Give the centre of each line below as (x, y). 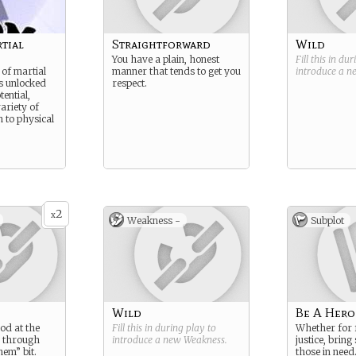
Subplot (327, 221)
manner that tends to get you (176, 71)
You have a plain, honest (166, 59)
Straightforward (161, 44)
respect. (130, 83)
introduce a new (148, 340)
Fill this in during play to (164, 328)
